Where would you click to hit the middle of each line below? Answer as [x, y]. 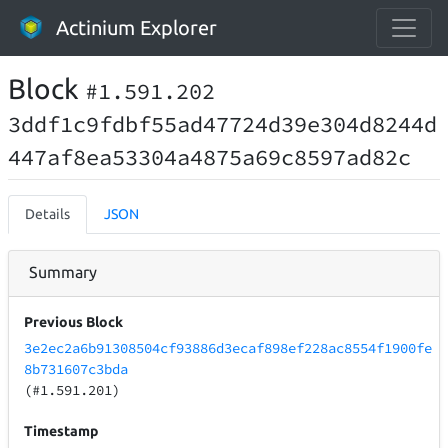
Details [47, 214]
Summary [63, 272]
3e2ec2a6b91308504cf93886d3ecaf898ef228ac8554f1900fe [228, 348]
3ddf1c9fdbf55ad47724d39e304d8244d [222, 124]
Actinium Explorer [136, 27]
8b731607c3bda [76, 369]
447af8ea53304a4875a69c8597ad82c [209, 157]
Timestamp [61, 431]
